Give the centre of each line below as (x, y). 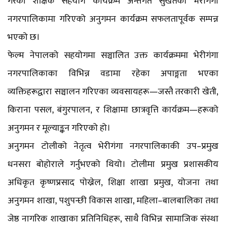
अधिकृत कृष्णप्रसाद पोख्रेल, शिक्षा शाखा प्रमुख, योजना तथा (113, 182)
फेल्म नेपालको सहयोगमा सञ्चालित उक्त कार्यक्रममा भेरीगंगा (113, 55)
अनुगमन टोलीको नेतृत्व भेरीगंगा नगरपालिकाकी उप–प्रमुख (113, 146)
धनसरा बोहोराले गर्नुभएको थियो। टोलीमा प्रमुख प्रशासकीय (113, 164)
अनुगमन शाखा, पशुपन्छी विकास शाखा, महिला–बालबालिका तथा (113, 201)
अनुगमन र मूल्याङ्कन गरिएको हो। (59, 128)
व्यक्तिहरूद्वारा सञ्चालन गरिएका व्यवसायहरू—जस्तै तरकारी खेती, (113, 92)
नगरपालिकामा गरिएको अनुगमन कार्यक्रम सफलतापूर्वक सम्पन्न (113, 19)
